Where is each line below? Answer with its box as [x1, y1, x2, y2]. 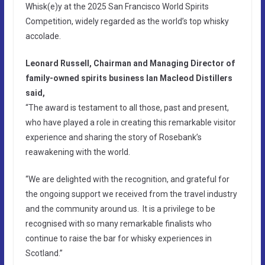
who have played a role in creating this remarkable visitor [25, 117, 236, 127]
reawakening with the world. [25, 147, 130, 157]
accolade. [25, 31, 61, 41]
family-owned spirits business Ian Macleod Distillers [25, 73, 232, 83]
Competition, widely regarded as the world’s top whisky [25, 16, 229, 26]
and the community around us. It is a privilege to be [25, 203, 215, 214]
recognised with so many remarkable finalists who [25, 218, 212, 228]
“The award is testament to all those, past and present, [25, 102, 229, 112]
